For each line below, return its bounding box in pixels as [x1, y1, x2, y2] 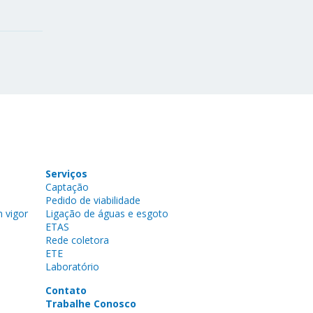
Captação [45, 180, 89, 194]
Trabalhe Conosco [45, 297, 136, 311]
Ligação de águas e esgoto [45, 207, 168, 221]
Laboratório [45, 260, 99, 274]
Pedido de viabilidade [45, 194, 140, 208]
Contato [45, 284, 87, 298]
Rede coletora [45, 233, 109, 247]
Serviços [45, 167, 87, 181]
